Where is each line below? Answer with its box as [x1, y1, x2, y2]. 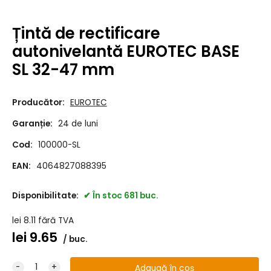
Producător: [11, 97, 65, 109]
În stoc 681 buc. [92, 190, 158, 202]
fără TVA [38, 215, 74, 227]
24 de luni [57, 118, 98, 130]
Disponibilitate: [11, 190, 80, 202]
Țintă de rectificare [11, 22, 160, 44]
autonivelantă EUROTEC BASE [11, 40, 240, 62]
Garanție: [11, 118, 53, 130]
